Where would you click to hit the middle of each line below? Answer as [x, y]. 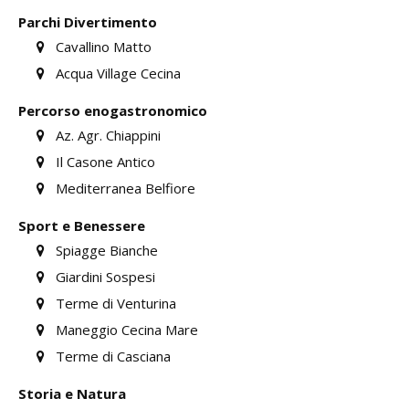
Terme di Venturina [114, 303]
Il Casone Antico [104, 162]
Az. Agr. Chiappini [106, 135]
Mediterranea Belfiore [124, 188]
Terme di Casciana [111, 356]
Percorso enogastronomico [113, 110]
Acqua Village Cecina [116, 73]
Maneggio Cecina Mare [125, 330]
